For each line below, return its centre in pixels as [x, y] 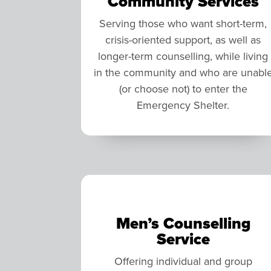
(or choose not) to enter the [183, 88]
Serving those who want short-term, [183, 23]
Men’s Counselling [183, 223]
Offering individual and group [183, 261]
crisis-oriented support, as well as [183, 39]
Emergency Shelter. [183, 105]
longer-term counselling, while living [183, 56]
